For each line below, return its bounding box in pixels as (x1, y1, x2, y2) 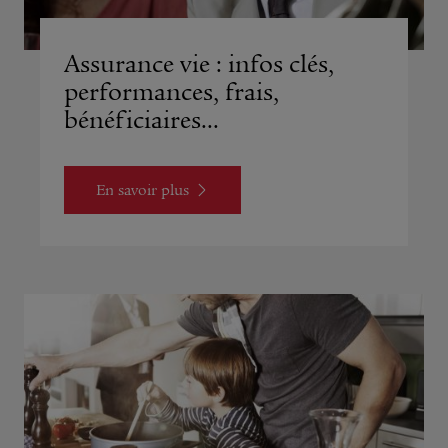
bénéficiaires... (64, 105, 219, 136)
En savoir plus (96, 181, 189, 200)
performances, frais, (64, 77, 279, 108)
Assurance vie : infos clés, (64, 49, 334, 80)
